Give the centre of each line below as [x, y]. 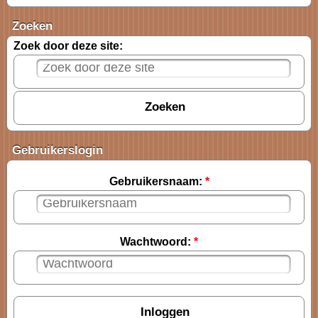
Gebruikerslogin [57, 150]
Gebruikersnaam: [157, 181]
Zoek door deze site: [68, 45]
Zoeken [32, 26]
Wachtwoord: [157, 241]
